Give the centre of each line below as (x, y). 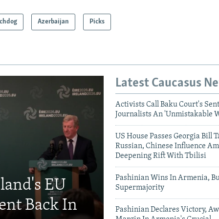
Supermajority (140, 188)
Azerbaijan (54, 22)
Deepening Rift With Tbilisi (161, 156)
